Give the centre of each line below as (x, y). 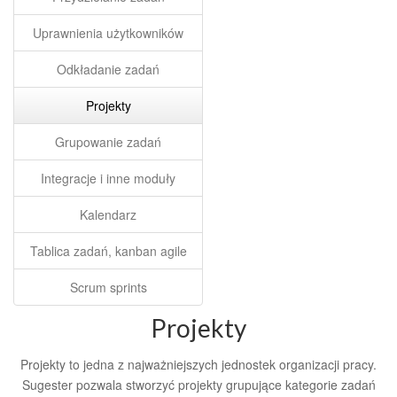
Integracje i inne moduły (108, 178)
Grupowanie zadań (108, 142)
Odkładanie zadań (108, 69)
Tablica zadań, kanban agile (108, 251)
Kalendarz (108, 214)
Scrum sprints (108, 287)
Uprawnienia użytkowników (108, 33)
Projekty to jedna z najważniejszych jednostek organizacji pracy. (198, 364)
